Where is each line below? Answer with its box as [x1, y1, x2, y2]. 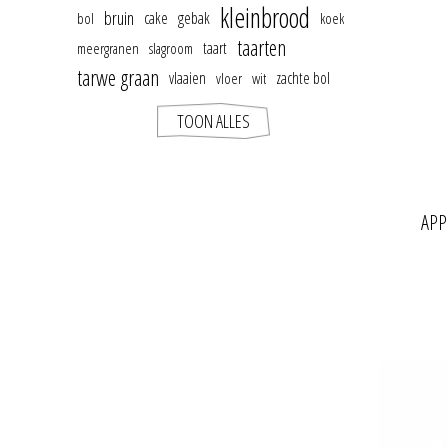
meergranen [77, 38, 139, 58]
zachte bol [276, 67, 330, 89]
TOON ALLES [176, 109, 250, 133]
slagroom [149, 38, 193, 58]
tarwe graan [77, 63, 159, 92]
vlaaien [169, 67, 206, 89]
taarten [237, 33, 286, 62]
